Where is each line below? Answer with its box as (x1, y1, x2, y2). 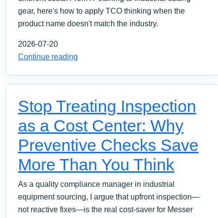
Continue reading (18, 52, 78, 61)
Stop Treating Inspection (18, 96, 196, 115)
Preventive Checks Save (18, 135, 199, 154)
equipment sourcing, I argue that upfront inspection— (18, 192, 200, 201)
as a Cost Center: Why (18, 116, 183, 135)
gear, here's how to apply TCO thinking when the (18, 6, 185, 15)
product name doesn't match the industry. (18, 19, 158, 28)
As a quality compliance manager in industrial (18, 180, 175, 188)
